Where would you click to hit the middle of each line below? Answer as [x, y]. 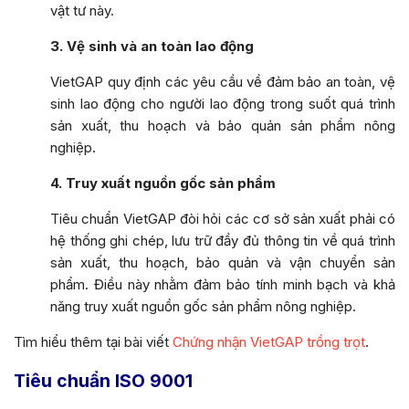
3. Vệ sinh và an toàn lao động [152, 46]
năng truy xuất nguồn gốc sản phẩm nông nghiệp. [203, 306]
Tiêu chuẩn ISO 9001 [103, 380]
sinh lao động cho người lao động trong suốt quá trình [223, 103]
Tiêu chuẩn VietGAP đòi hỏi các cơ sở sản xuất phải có [223, 218]
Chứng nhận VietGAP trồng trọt [269, 341]
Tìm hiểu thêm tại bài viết [93, 341]
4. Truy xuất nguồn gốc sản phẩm [163, 183]
